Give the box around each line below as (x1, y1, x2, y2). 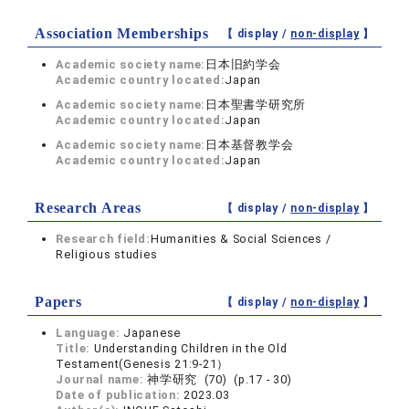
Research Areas (35, 200, 142, 215)
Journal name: (56, 372, 148, 386)
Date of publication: (56, 388, 184, 402)
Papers (35, 294, 82, 309)
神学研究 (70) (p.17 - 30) (147, 372, 292, 386)
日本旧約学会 (205, 58, 281, 71)
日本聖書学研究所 (205, 98, 307, 111)
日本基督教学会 (205, 138, 294, 152)
